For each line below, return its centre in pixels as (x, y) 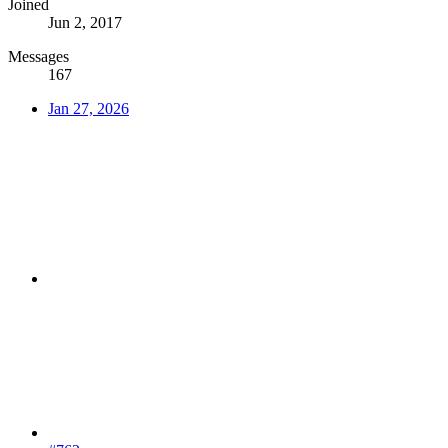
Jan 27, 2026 (88, 108)
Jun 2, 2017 (85, 22)
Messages (38, 56)
